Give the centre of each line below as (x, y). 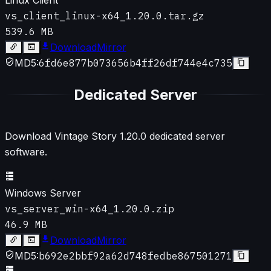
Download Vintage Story (62, 136)
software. (26, 152)
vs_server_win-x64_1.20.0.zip (90, 208)
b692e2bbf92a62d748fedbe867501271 (135, 256)
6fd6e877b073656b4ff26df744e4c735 (135, 63)
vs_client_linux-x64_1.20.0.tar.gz (105, 15)
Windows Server (43, 193)
